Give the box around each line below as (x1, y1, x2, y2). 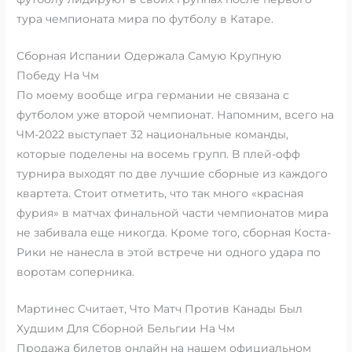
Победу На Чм (16, 69, 100, 82)
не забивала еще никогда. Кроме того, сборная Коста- (16, 226, 332, 240)
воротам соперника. (16, 266, 135, 279)
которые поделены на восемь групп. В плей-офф (16, 148, 301, 161)
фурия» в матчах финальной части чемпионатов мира (16, 207, 329, 220)
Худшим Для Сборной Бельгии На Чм (16, 322, 236, 335)
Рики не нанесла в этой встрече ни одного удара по (16, 246, 321, 259)
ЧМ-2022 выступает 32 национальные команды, (16, 128, 289, 141)
